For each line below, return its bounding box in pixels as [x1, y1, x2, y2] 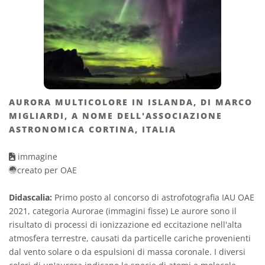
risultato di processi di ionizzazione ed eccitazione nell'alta [9, 219, 242, 231]
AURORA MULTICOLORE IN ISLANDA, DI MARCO [9, 96, 253, 108]
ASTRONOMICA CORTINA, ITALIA [9, 124, 176, 135]
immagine [15, 151, 57, 163]
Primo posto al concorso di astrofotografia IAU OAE [52, 192, 254, 203]
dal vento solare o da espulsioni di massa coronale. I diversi [9, 246, 245, 258]
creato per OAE [17, 164, 77, 176]
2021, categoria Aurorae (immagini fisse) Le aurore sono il [9, 205, 237, 217]
